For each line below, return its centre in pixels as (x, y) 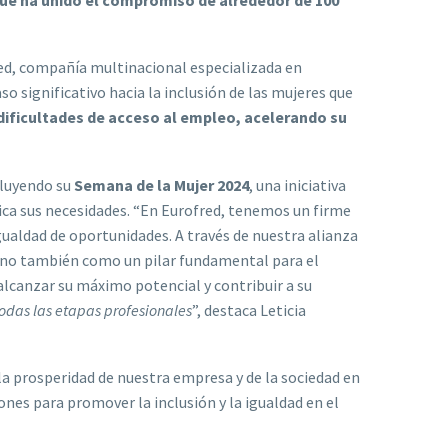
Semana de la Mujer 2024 (161, 184)
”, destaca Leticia (249, 309)
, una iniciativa (297, 184)
